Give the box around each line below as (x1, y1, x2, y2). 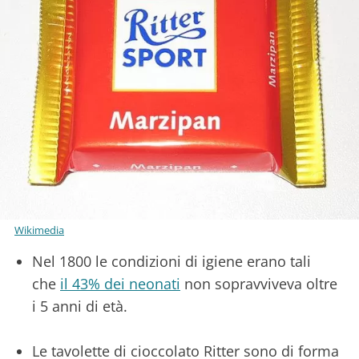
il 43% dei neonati (60, 274, 180, 294)
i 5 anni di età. (32, 296, 131, 317)
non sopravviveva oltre (180, 274, 337, 294)
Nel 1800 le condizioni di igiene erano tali (32, 252, 311, 272)
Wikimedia (14, 223, 64, 238)
